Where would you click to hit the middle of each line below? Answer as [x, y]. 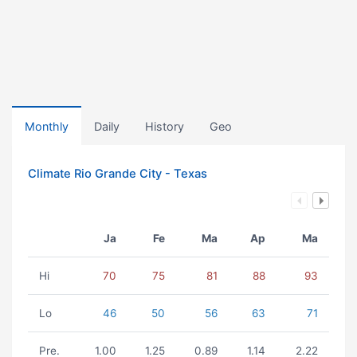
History [165, 126]
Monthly [47, 126]
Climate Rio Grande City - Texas [118, 174]
